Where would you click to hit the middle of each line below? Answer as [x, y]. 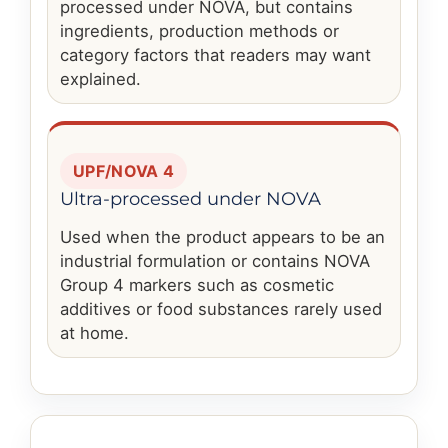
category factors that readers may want [215, 55]
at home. [94, 333]
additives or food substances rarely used [221, 309]
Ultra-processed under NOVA [190, 199]
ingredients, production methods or [199, 31]
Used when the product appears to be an [222, 237]
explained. [100, 79]
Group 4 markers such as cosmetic [197, 285]
